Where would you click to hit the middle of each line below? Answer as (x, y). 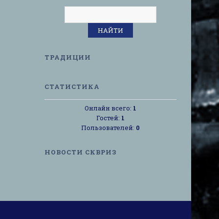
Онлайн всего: (109, 108)
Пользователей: (109, 127)
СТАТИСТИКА (72, 86)
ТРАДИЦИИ (68, 57)
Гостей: (109, 118)
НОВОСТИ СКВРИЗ (80, 152)
